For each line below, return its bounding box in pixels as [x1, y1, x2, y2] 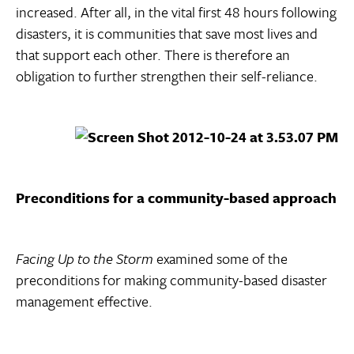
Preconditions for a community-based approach [16, 187, 337, 209]
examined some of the [153, 248, 288, 269]
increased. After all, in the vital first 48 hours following [16, 2, 337, 23]
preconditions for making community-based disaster [16, 269, 327, 291]
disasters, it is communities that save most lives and [16, 23, 318, 44]
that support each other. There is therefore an [16, 44, 290, 66]
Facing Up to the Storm [16, 248, 153, 269]
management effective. [16, 291, 153, 312]
